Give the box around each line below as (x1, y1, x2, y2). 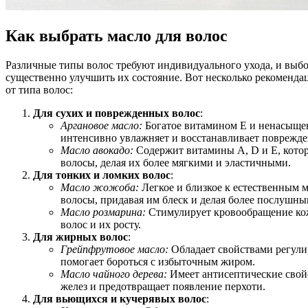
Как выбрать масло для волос (5, 27, 228, 45)
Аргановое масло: (60, 120, 142, 132)
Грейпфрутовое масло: (60, 243, 168, 256)
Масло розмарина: (60, 206, 146, 219)
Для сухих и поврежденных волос (33, 107, 200, 120)
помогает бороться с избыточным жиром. (60, 256, 255, 268)
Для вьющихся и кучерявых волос (33, 293, 206, 305)
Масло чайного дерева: (60, 268, 167, 280)
